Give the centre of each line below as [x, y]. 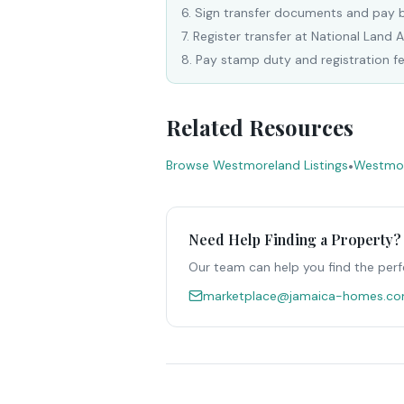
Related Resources [260, 127]
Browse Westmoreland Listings [257, 165]
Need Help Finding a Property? [295, 239]
